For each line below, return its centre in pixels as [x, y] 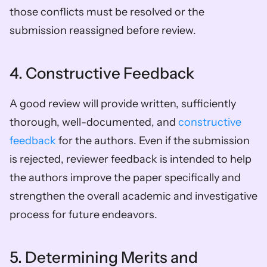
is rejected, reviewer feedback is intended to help [131, 159]
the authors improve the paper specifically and [125, 177]
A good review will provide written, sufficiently [123, 103]
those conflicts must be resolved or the [107, 12]
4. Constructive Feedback [105, 73]
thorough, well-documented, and [94, 122]
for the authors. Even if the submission [153, 140]
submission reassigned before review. [105, 30]
